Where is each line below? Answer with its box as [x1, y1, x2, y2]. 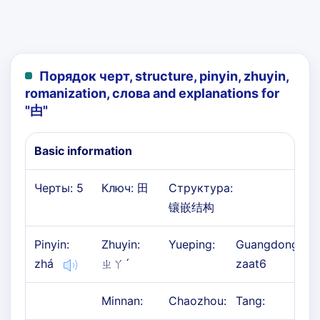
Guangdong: [236, 237, 301, 251]
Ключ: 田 [101, 181, 149, 195]
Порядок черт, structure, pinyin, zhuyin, [39, 69, 289, 84]
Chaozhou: [169, 294, 226, 308]
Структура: [169, 181, 233, 195]
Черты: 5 [34, 181, 84, 195]
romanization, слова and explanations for [25, 86, 279, 101]
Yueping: [169, 237, 215, 251]
